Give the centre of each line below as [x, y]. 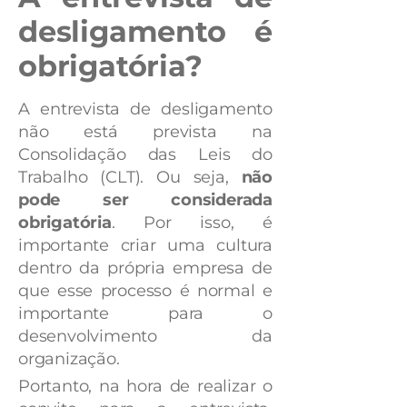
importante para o [145, 313]
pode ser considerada [145, 199]
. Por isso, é [192, 222]
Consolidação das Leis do [145, 154]
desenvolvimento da [145, 336]
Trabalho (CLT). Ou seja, [130, 177]
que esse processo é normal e [145, 290]
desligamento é [145, 31]
